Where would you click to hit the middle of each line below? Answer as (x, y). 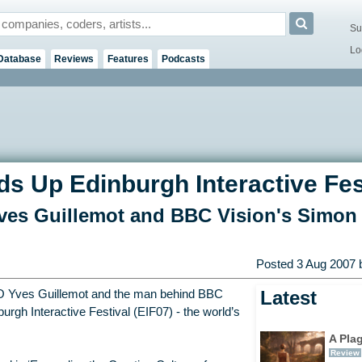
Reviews (74, 59)
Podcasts (183, 59)
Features (128, 59)
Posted (276, 265)
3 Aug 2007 (326, 265)
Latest (288, 298)
